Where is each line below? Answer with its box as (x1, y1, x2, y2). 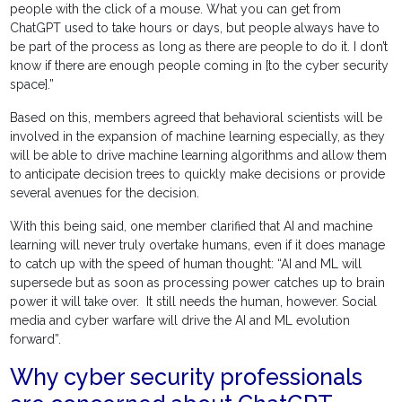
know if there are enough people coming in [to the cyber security (10, 58, 389, 74)
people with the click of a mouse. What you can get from (10, 2, 342, 17)
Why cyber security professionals (10, 363, 363, 391)
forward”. (10, 332, 62, 347)
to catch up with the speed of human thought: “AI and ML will (10, 257, 363, 272)
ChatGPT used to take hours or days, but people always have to (10, 21, 380, 36)
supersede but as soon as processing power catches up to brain (10, 275, 386, 291)
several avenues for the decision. (10, 186, 200, 201)
